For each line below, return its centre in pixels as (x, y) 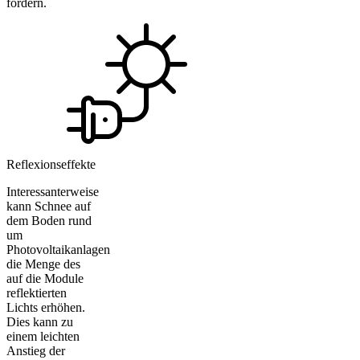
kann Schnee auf (49, 206)
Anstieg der (36, 350)
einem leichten (43, 336)
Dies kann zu (40, 321)
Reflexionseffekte (51, 164)
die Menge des (43, 264)
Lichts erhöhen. (46, 307)
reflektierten (37, 292)
